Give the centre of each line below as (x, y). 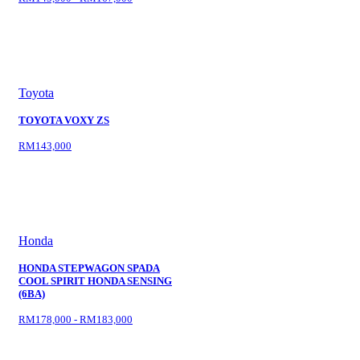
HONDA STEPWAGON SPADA (89, 269)
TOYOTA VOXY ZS (64, 121)
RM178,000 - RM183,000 (76, 320)
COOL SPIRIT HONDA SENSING (95, 282)
